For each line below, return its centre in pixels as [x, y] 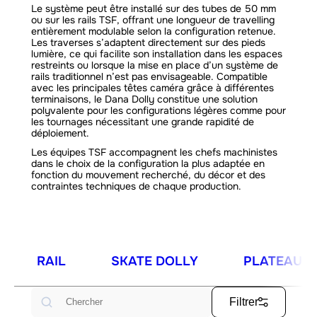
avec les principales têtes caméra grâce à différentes [152, 87]
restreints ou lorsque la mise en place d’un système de [155, 65]
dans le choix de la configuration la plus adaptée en [148, 163]
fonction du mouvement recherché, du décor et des [148, 174]
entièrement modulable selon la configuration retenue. [154, 31]
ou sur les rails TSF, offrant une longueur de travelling [153, 19]
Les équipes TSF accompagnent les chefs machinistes [154, 152]
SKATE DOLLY [155, 261]
